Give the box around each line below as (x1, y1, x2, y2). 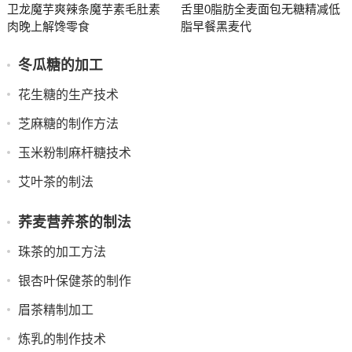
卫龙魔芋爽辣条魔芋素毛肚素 (6, 2, 160, 16)
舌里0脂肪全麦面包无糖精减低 (180, 2, 340, 16)
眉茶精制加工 (17, 303, 93, 317)
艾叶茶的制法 (17, 175, 93, 189)
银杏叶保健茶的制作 (17, 274, 131, 288)
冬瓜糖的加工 (17, 57, 103, 73)
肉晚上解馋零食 (6, 20, 90, 33)
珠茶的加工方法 (17, 245, 106, 258)
